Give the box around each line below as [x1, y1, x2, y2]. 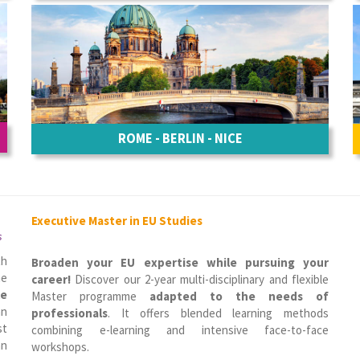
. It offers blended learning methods [108, 305, 329, 321]
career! [31, 272, 76, 287]
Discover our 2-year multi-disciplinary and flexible [75, 272, 329, 287]
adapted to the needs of [149, 288, 329, 304]
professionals [31, 305, 108, 321]
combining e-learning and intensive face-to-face [31, 322, 329, 337]
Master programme [31, 288, 149, 304]
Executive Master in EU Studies [31, 213, 202, 228]
